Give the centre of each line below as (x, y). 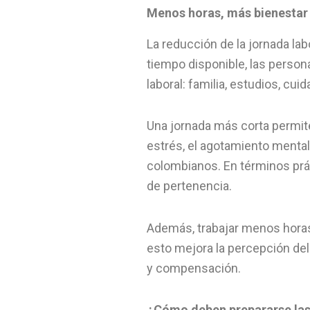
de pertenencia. (189, 186)
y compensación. (194, 268)
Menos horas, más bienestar (227, 13)
